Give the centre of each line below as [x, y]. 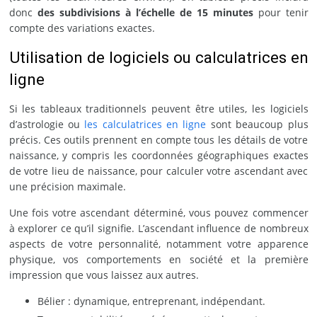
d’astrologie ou [47, 124]
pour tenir [281, 12]
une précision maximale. [67, 186]
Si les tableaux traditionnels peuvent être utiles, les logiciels [158, 108]
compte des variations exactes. [82, 28]
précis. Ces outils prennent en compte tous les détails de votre [158, 139]
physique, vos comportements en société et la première [158, 259]
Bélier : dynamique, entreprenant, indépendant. [151, 301]
